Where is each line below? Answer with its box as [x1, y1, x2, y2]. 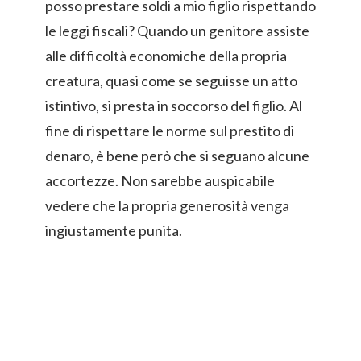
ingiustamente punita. [45, 222, 182, 239]
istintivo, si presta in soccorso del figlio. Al [45, 97, 302, 114]
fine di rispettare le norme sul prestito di [45, 122, 294, 139]
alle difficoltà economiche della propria [45, 47, 287, 64]
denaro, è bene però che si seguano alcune [45, 147, 309, 164]
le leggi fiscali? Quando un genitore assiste [45, 22, 309, 39]
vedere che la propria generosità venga [45, 197, 289, 214]
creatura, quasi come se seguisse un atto [45, 72, 297, 89]
